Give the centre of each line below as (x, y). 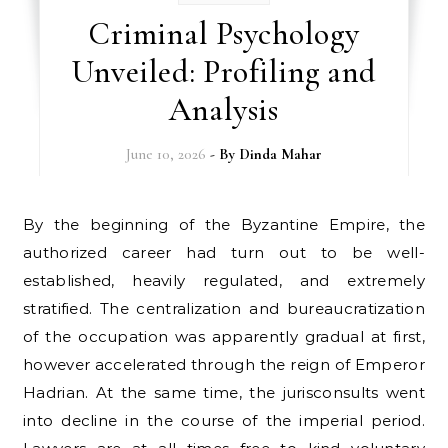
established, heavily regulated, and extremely (224, 280)
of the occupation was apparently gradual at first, (224, 336)
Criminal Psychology (224, 33)
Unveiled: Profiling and (224, 71)
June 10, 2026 (165, 154)
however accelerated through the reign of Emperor (224, 364)
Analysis (224, 109)
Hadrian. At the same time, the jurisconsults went (224, 392)
